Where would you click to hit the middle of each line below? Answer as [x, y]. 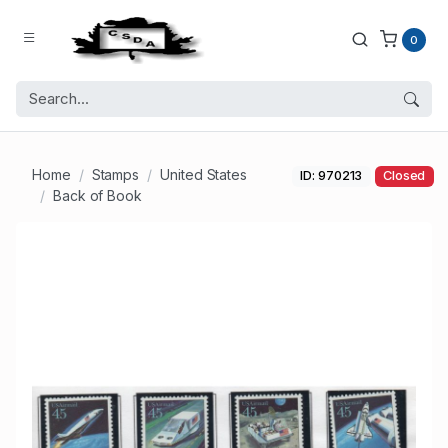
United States [204, 175]
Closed [404, 176]
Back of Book [97, 196]
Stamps [115, 175]
